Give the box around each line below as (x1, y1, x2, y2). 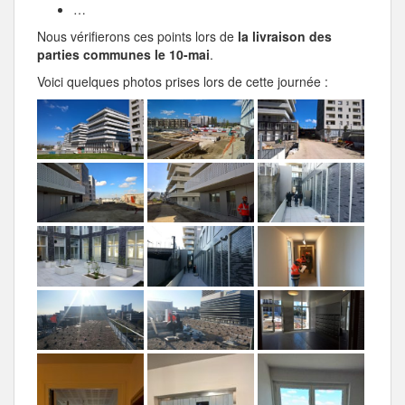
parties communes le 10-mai (37, 44, 210, 63)
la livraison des (238, 26, 332, 45)
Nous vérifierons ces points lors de (37, 26, 238, 45)
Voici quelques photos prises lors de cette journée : (37, 71, 328, 90)
